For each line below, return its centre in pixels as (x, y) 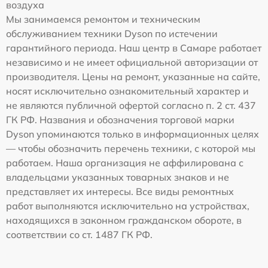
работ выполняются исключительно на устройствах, (128, 206)
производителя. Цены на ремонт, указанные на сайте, (133, 77)
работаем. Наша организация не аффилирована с (125, 163)
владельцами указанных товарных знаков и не (118, 177)
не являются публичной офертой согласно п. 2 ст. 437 (131, 106)
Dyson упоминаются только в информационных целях (133, 134)
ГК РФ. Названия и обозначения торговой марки (120, 120)
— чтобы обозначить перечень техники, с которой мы (131, 149)
